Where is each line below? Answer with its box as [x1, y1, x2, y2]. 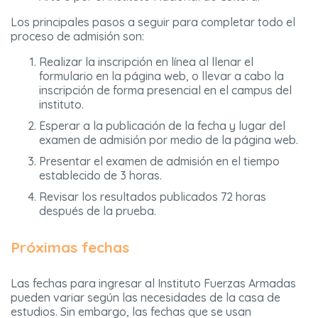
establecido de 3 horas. [39, 168, 162, 183]
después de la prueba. [39, 204, 156, 219]
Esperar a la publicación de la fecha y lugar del [39, 119, 285, 133]
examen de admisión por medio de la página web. [39, 133, 298, 148]
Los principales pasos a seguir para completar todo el [11, 15, 295, 30]
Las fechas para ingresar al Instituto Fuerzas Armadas [11, 275, 296, 290]
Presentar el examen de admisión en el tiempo [39, 154, 280, 169]
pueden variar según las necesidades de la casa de [11, 290, 280, 305]
